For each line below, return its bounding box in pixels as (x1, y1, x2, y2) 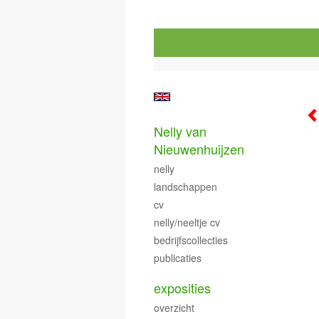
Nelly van (154, 122, 206, 140)
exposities (154, 278, 211, 297)
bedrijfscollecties (154, 233, 228, 247)
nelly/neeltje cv (154, 215, 220, 229)
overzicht (154, 300, 194, 315)
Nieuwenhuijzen (154, 140, 244, 158)
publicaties (154, 251, 202, 265)
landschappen (154, 179, 217, 194)
